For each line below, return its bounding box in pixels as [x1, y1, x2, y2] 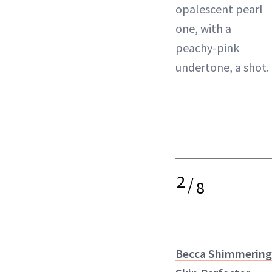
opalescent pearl [175, 1, 263, 16]
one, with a [175, 21, 231, 36]
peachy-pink [175, 40, 239, 55]
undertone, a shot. [175, 59, 269, 75]
